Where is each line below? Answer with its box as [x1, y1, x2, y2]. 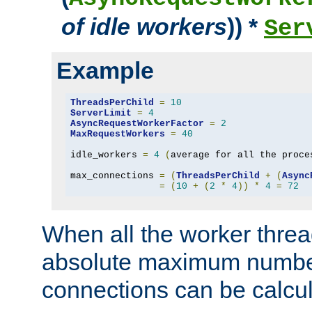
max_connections [70, 171, 159, 182]
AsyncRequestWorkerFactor [70, 118, 204, 130]
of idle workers [61, 13, 227, 40]
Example [56, 56, 154, 84]
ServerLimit [70, 108, 132, 119]
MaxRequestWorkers [70, 129, 165, 140]
